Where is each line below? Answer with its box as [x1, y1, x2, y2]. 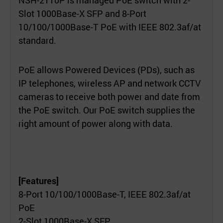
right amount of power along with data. [18, 117, 173, 129]
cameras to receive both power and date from [18, 90, 200, 103]
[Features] [18, 174, 59, 187]
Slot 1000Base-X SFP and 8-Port [18, 7, 146, 19]
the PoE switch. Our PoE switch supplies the [18, 104, 195, 116]
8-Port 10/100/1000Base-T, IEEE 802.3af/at [18, 188, 191, 200]
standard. [18, 34, 58, 46]
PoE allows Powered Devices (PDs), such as [18, 63, 195, 76]
